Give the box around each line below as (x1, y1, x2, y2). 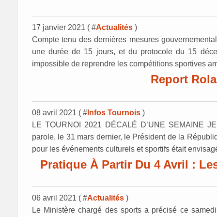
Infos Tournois (87, 108, 140, 117)
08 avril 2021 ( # (32, 108, 87, 117)
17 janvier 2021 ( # (32, 23, 96, 31)
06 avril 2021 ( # (32, 194, 87, 202)
